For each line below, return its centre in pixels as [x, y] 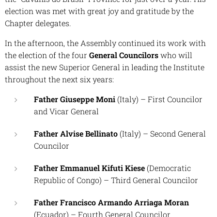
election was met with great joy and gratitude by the [99, 11]
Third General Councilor [155, 180]
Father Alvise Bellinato [76, 134]
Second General [178, 134]
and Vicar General [66, 111]
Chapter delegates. [38, 23]
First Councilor [175, 99]
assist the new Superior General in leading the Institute [105, 67]
